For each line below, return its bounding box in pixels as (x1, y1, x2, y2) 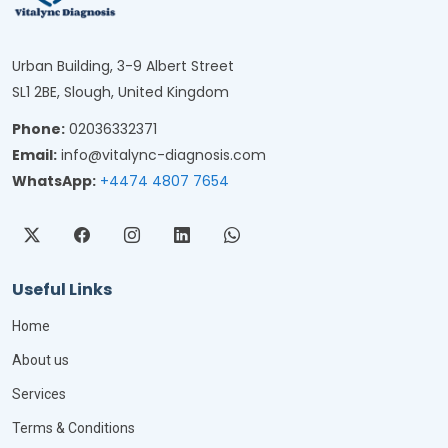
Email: (12, 145, 57, 166)
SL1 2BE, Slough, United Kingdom (12, 82, 229, 103)
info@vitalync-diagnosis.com (61, 145, 266, 166)
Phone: (12, 119, 65, 140)
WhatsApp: (12, 171, 96, 192)
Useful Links (12, 278, 112, 302)
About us (12, 352, 69, 369)
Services (12, 386, 66, 403)
